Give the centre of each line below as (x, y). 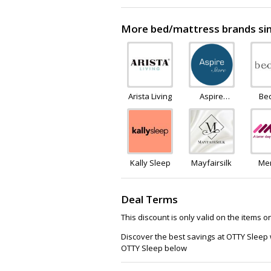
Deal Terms (149, 199)
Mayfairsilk (212, 162)
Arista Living (150, 96)
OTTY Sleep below (154, 248)
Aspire (212, 96)
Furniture (212, 107)
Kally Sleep (150, 162)
